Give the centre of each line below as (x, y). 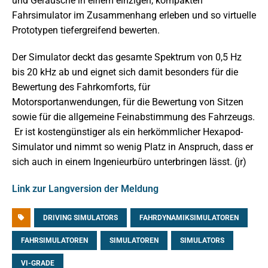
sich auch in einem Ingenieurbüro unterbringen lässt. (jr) (129, 162)
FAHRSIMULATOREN (54, 241)
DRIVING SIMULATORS (80, 218)
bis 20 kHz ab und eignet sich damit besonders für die (125, 72)
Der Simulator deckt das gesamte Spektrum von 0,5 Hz (127, 57)
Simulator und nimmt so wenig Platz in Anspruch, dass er (133, 147)
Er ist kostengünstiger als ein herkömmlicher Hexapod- (127, 132)
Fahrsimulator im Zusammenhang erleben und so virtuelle (134, 16)
